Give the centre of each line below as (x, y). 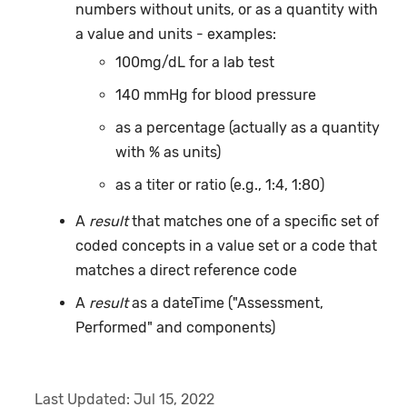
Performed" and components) (175, 328)
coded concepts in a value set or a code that (226, 246)
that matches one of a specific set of (253, 222)
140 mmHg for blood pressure (216, 95)
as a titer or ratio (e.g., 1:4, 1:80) (220, 184)
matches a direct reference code (186, 271)
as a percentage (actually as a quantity (248, 127)
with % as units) (169, 152)
